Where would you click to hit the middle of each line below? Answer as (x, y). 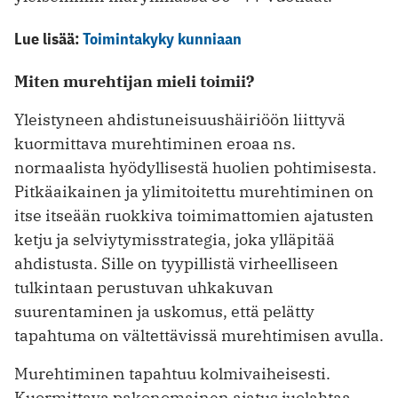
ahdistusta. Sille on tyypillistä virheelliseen (176, 263)
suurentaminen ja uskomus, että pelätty (164, 311)
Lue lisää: (48, 39)
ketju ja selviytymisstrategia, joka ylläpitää (175, 239)
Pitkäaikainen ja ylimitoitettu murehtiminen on (194, 191)
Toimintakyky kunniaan (162, 39)
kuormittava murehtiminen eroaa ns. (155, 143)
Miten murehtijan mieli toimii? (134, 82)
